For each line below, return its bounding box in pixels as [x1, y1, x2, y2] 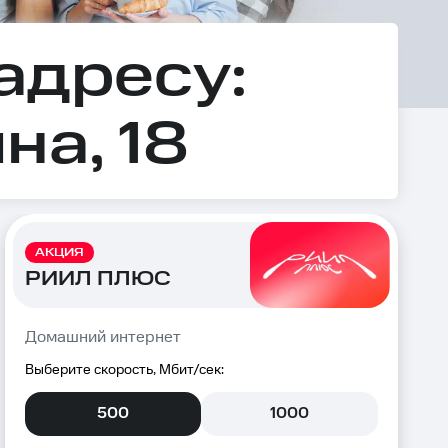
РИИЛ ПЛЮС [24, 264, 171, 293]
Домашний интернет [24, 328, 181, 347]
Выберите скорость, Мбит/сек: [24, 362, 224, 378]
